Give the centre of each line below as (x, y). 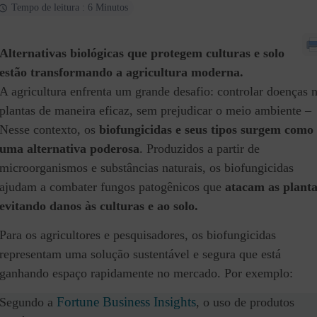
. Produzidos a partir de (200, 149)
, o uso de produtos (245, 302)
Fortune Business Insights (126, 302)
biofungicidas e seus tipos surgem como (206, 130)
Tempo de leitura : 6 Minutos (70, 8)
